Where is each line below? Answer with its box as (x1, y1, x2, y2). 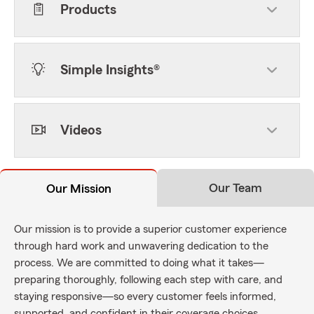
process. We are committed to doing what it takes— (14, 257, 264, 268)
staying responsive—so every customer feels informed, (14, 291, 276, 302)
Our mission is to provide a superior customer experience (14, 224, 287, 235)
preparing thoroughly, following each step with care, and (14, 274, 282, 285)
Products (60, 3, 116, 17)
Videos (60, 123, 102, 137)
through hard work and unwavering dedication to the (14, 240, 268, 252)
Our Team (209, 182, 262, 194)
